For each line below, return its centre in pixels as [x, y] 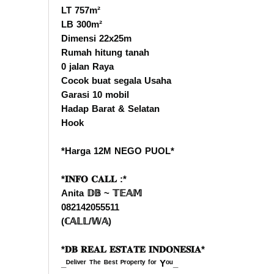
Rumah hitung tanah [105, 52]
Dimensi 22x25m [96, 38]
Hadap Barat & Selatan [110, 108]
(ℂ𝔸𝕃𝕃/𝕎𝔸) [88, 221]
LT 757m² [81, 10]
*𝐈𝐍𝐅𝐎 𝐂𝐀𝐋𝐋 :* [94, 179]
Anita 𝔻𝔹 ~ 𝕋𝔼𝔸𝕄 [102, 193]
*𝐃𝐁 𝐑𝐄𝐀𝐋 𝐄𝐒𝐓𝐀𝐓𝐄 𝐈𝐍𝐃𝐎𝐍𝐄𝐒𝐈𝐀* [133, 249]
